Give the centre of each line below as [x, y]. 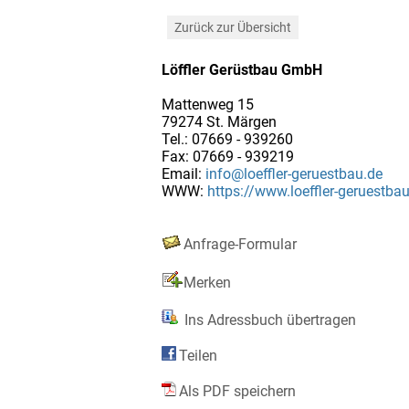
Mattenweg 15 [208, 104]
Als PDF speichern [237, 391]
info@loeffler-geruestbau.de [294, 173]
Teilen [198, 355]
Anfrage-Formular [240, 244]
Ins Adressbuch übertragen [268, 320]
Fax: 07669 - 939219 [228, 156]
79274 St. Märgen [219, 121]
